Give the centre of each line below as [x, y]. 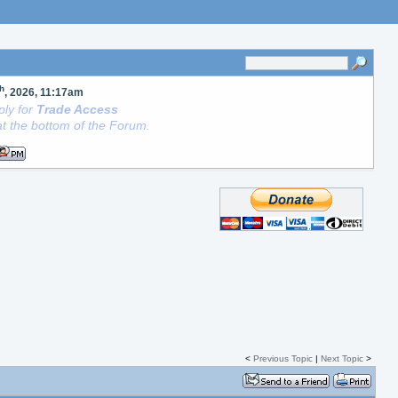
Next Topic [342, 358]
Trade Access [78, 109]
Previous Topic [283, 358]
